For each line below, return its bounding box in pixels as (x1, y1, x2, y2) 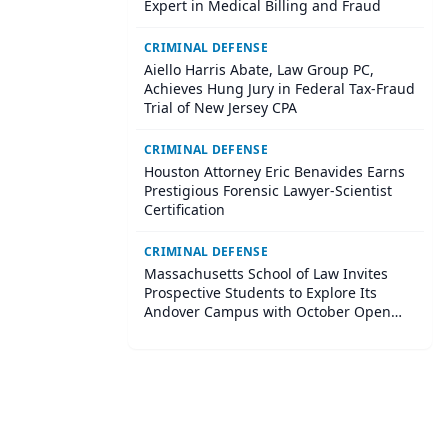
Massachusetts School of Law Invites (144, 264, 388, 283)
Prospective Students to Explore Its (144, 283, 377, 302)
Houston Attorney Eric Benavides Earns (144, 162, 405, 181)
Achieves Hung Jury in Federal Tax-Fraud (144, 79, 415, 98)
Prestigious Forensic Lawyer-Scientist (144, 181, 392, 200)
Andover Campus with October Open (144, 302, 391, 321)
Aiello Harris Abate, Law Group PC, (144, 60, 374, 79)
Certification (144, 200, 225, 219)
